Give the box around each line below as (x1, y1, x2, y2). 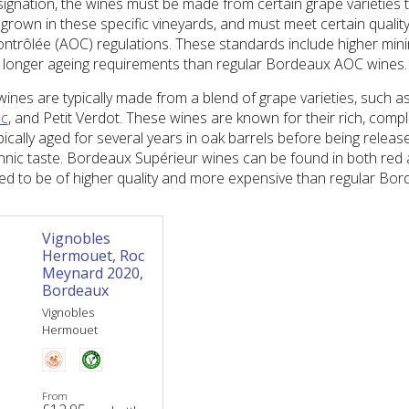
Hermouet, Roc (42, 246, 145, 266)
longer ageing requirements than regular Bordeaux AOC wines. (2, 54, 407, 74)
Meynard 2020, (42, 263, 144, 283)
